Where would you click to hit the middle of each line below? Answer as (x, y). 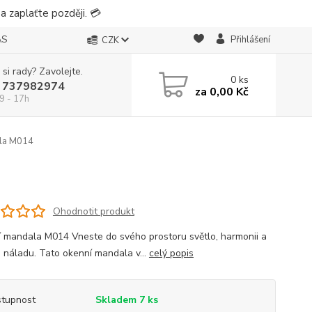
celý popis (171, 253)
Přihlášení (250, 40)
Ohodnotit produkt (93, 211)
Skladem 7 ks (126, 300)
